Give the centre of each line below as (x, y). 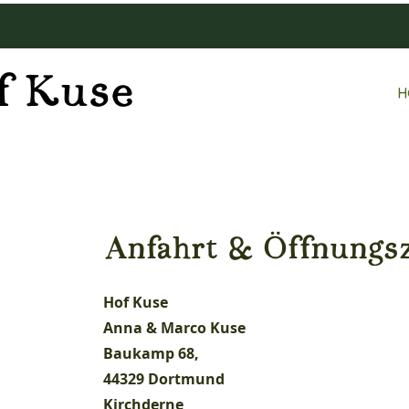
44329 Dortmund (163, 379)
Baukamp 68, (151, 353)
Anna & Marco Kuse (174, 328)
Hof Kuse (135, 302)
